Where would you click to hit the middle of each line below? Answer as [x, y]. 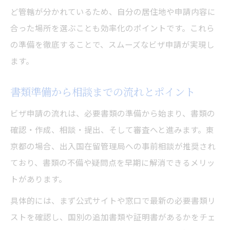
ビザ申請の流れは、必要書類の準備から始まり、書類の [113, 113]
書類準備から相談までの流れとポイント [103, 92]
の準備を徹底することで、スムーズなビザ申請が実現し [112, 44]
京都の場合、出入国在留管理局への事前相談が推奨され [113, 146]
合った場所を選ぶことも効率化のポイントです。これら [112, 28]
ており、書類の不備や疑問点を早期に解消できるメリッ [113, 162]
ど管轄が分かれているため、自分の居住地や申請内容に [113, 12]
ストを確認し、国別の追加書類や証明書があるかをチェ [113, 217]
